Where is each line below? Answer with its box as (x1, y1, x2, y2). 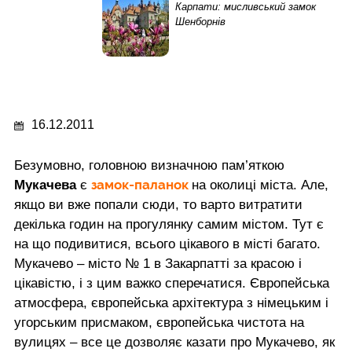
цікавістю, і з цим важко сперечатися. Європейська (14, 275, 329, 291)
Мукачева (14, 177, 80, 192)
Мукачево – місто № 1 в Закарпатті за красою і (14, 255, 302, 271)
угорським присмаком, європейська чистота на (14, 314, 304, 330)
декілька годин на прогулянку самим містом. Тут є (14, 216, 324, 232)
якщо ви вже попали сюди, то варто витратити (14, 196, 302, 212)
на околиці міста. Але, (192, 177, 328, 192)
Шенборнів (174, 16, 225, 28)
